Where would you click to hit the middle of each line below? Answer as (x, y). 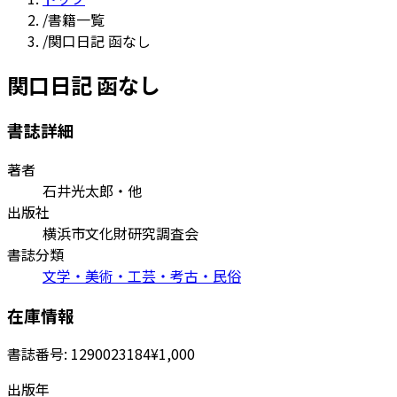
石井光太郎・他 (92, 190)
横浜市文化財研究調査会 (121, 233)
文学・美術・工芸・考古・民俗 (142, 275)
